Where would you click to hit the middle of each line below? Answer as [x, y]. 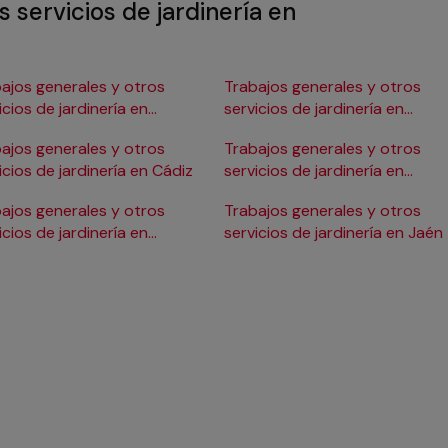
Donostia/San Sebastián [312, 131]
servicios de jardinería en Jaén [333, 233]
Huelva [248, 193]
